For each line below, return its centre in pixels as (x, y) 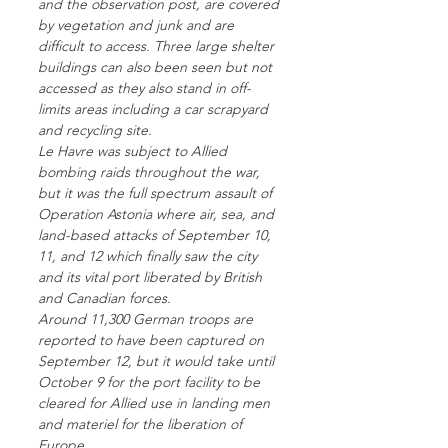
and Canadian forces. (104, 298)
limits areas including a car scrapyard (153, 109)
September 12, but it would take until (156, 361)
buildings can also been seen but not (155, 67)
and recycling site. (95, 130)
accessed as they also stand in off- (144, 88)
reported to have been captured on (151, 340)
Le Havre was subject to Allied (132, 151)
